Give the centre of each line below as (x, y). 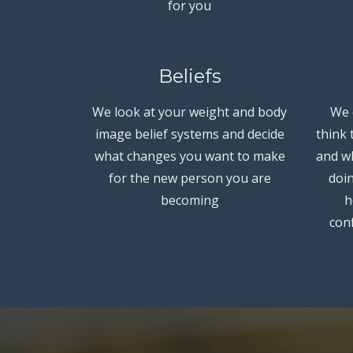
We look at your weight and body (190, 111)
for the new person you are (190, 178)
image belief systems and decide (190, 134)
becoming (190, 200)
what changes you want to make (190, 156)
